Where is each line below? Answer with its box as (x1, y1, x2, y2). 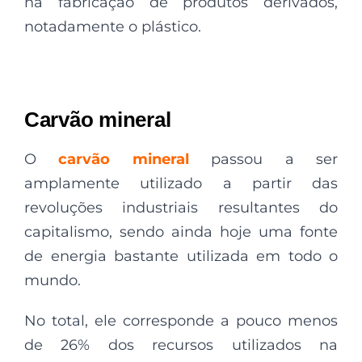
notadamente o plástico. (24, 17, 201, 36)
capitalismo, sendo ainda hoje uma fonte (24, 222, 338, 241)
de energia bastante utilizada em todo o (24, 246, 338, 265)
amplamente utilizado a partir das (24, 174, 338, 192)
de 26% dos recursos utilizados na (24, 335, 338, 354)
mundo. (24, 271, 81, 289)
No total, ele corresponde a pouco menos (24, 311, 338, 330)
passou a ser (188, 149, 339, 168)
